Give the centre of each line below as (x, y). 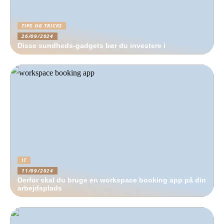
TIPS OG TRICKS (42, 25)
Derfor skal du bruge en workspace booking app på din (112, 180)
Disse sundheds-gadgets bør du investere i (91, 45)
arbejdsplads (40, 188)
